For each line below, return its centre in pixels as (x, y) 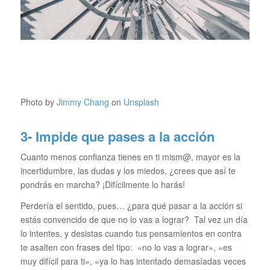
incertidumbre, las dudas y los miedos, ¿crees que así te (128, 171)
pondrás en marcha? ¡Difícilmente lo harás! (102, 185)
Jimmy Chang (83, 102)
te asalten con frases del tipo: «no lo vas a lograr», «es (126, 247)
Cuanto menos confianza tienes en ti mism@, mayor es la (130, 157)
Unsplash (141, 102)
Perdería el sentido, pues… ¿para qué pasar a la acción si (131, 206)
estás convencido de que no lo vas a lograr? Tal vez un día (134, 220)
